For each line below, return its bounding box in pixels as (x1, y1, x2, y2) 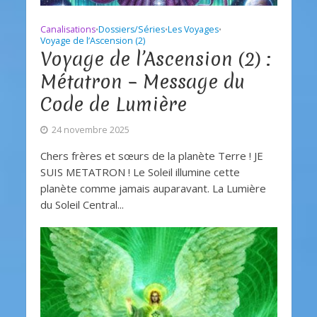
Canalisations (40, 23, 96, 36)
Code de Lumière (40, 91, 187, 118)
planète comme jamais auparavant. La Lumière (40, 181, 266, 196)
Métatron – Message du (40, 69, 245, 96)
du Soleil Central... (40, 197, 124, 212)
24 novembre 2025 (51, 124, 129, 137)
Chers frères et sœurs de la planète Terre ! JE (40, 149, 263, 163)
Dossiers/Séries (98, 23, 165, 36)
